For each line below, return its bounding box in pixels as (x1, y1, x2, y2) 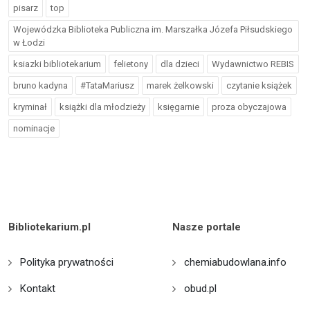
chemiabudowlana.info (184, 256, 286, 268)
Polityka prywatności (20, 256, 113, 268)
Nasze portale (172, 221, 241, 233)
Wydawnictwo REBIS (212, 59, 294, 69)
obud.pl (184, 282, 217, 295)
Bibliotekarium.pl (8, 221, 91, 233)
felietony (113, 59, 148, 69)
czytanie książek (226, 80, 292, 91)
